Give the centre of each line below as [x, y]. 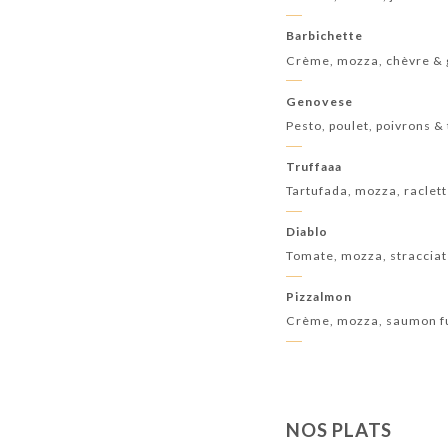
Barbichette [325, 36]
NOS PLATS [339, 429]
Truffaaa [314, 166]
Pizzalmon [319, 296]
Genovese [320, 101]
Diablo [307, 231]
